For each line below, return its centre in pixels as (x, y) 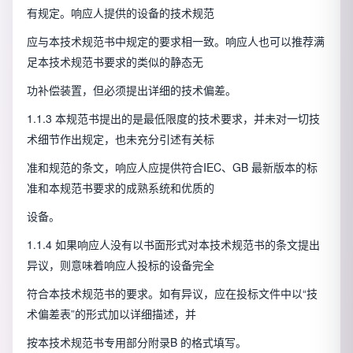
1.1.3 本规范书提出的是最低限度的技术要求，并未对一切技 (173, 119)
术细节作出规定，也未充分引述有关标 (121, 139)
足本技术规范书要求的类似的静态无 (115, 62)
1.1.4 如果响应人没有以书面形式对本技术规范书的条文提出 (173, 245)
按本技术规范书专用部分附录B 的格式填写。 (137, 342)
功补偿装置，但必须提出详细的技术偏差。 (132, 90)
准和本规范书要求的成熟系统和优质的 (121, 188)
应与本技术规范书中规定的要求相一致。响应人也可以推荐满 (176, 41)
